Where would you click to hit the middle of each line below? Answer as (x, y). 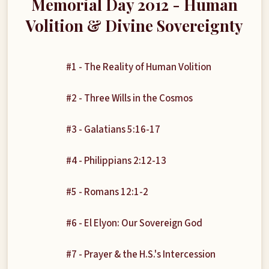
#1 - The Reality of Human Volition (138, 67)
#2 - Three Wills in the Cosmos (129, 98)
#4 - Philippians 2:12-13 (116, 161)
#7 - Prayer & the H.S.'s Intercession (141, 255)
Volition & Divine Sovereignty (134, 25)
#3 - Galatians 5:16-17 (113, 130)
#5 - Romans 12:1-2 (107, 192)
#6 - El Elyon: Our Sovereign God (134, 223)
